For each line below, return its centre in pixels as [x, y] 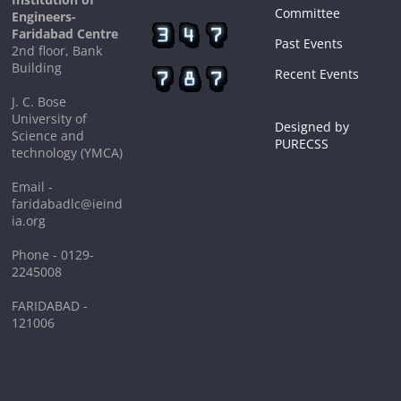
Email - [33, 187]
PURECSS [301, 144]
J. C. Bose [39, 102]
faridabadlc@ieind [68, 204]
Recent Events [316, 74]
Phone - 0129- [53, 255]
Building [37, 68]
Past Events [308, 43]
